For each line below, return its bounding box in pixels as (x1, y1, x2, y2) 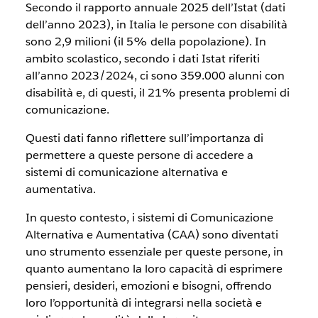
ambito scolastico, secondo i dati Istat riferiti (25, 51, 260, 66)
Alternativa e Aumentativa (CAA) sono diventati (25, 227, 278, 242)
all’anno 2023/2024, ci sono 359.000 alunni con (25, 68, 285, 83)
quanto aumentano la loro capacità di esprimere (25, 261, 283, 276)
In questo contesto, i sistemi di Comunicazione (25, 210, 273, 225)
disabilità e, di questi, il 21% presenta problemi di (25, 85, 290, 100)
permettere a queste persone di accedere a (25, 148, 253, 163)
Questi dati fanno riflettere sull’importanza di (25, 131, 263, 146)
